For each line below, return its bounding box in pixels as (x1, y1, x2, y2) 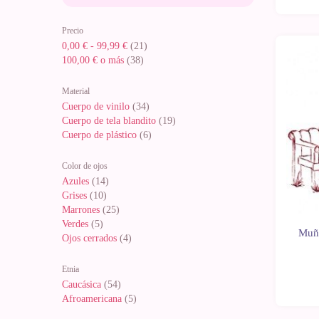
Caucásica (62, 279, 101, 290)
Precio (62, 26, 83, 36)
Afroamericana (62, 293, 122, 304)
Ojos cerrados (62, 233, 117, 244)
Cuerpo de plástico (62, 130, 137, 140)
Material (62, 86, 90, 96)
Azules (62, 176, 89, 187)
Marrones (62, 204, 100, 215)
